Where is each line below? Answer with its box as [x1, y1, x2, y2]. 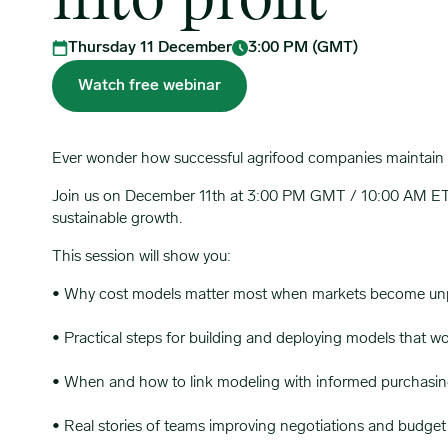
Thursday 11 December [68, 40, 232, 56]
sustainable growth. [52, 211, 182, 227]
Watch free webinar [78, 78, 221, 94]
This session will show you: [52, 249, 231, 265]
